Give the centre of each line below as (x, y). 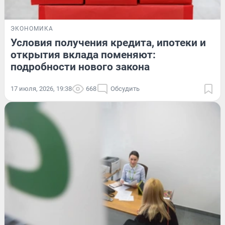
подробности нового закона (80, 67)
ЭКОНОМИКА (32, 28)
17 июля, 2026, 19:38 (41, 88)
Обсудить (125, 88)
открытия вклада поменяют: (83, 54)
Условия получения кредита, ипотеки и (108, 42)
